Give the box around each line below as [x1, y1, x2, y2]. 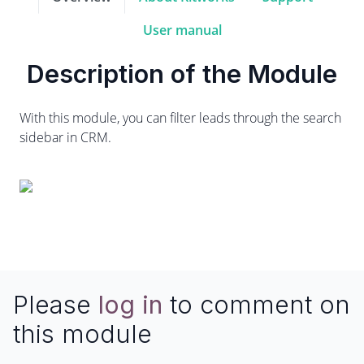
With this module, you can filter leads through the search [19, 109, 341, 127]
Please [13, 289, 98, 319]
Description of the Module [27, 58, 337, 89]
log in [98, 289, 162, 319]
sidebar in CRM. [19, 128, 111, 146]
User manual [142, 21, 222, 39]
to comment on [162, 289, 350, 319]
